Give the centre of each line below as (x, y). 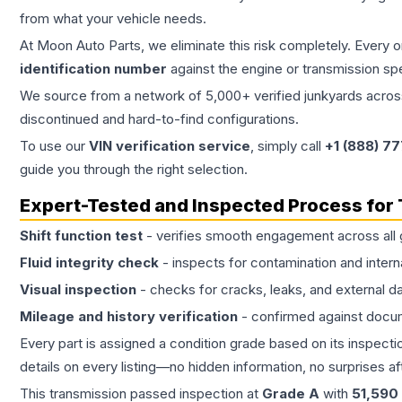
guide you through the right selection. (134, 170)
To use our (54, 146)
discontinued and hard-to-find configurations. (159, 119)
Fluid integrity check (89, 263)
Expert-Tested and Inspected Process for (209, 206)
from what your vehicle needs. (113, 19)
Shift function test (81, 236)
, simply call (288, 146)
